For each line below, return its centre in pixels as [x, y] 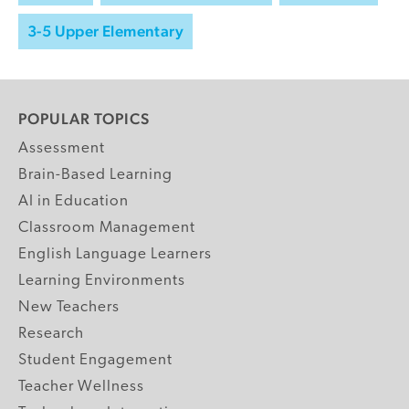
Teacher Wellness [81, 386]
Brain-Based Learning [95, 174]
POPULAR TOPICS [84, 118]
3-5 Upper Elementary [105, 31]
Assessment [62, 148]
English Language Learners [115, 254]
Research [51, 333]
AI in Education [73, 201]
